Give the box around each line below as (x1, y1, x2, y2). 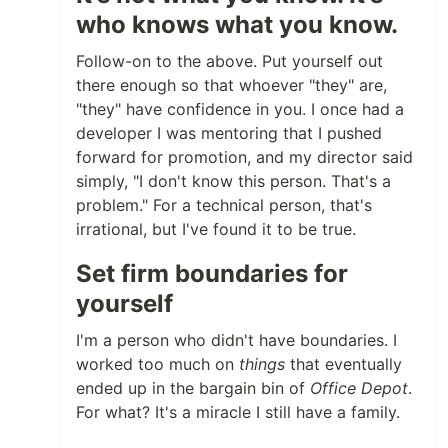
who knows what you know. (76, 10, 398, 39)
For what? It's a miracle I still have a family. (76, 402, 400, 422)
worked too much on (76, 354, 239, 374)
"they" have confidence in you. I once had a (76, 99, 404, 119)
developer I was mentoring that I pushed (76, 123, 382, 143)
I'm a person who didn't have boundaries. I (76, 330, 397, 350)
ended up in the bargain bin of (76, 378, 310, 398)
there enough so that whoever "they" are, (76, 75, 387, 95)
